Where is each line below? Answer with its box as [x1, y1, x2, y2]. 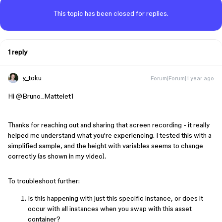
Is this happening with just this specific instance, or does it [28, 194, 203, 202]
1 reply [8, 48, 27, 56]
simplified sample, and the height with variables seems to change [8, 141, 203, 150]
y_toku [22, 73, 42, 82]
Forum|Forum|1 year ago [151, 74, 214, 81]
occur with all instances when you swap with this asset [28, 204, 192, 213]
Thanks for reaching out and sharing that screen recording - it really [8, 120, 210, 129]
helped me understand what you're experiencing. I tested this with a [8, 131, 212, 139]
